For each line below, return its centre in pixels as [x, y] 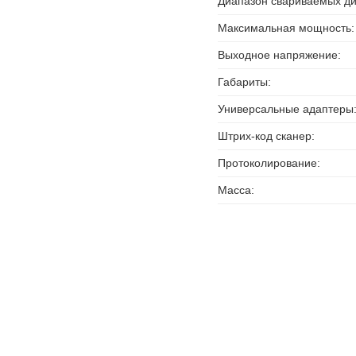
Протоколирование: [269, 163]
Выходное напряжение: [280, 55]
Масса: [236, 190]
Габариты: [245, 82]
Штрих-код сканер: [267, 136]
